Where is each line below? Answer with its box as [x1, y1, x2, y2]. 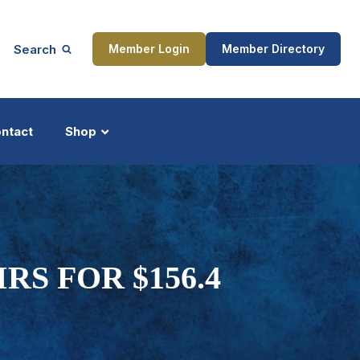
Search [14, 41, 56, 57]
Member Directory [222, 42, 325, 55]
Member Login [108, 42, 190, 55]
